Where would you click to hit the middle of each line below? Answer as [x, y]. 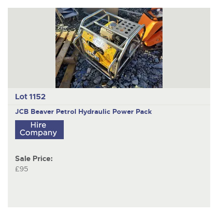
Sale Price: [34, 159]
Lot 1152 [30, 96]
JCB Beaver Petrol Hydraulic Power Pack [83, 111]
